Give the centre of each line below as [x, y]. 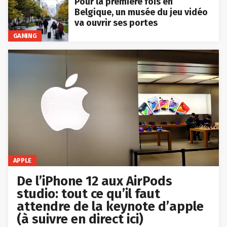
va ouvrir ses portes [116, 23]
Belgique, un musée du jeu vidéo [141, 12]
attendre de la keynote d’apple [110, 207]
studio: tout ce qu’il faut [89, 194]
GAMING [25, 36]
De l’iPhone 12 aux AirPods [95, 181]
